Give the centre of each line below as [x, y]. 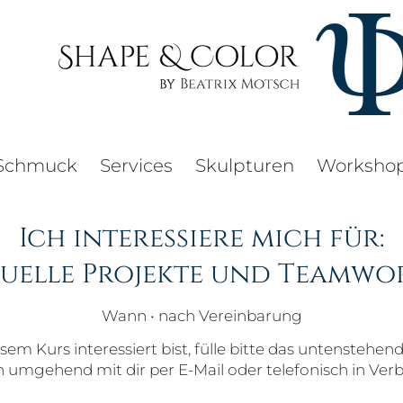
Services [136, 166]
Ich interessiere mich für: [201, 238]
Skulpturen [244, 166]
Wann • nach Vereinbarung [201, 316]
